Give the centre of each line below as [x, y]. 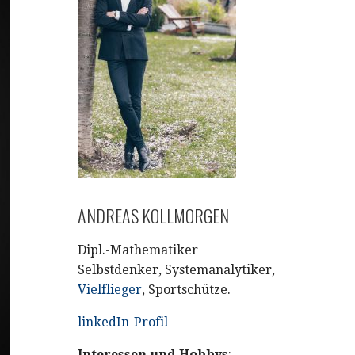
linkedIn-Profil [123, 322]
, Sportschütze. [187, 290]
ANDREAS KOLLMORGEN [154, 216]
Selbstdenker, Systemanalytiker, [177, 270]
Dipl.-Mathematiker [138, 250]
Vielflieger [110, 290]
